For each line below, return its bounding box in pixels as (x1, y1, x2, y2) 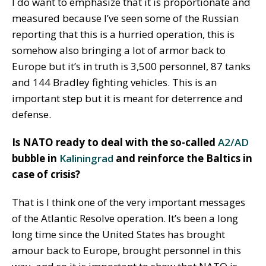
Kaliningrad (59, 151, 113, 166)
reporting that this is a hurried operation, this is (12, 27, 235, 42)
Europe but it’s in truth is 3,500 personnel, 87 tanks (12, 59, 251, 74)
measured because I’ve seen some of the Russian (12, 11, 239, 26)
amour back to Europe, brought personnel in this (12, 243, 241, 258)
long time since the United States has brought (12, 227, 225, 242)
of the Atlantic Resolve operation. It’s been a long (12, 211, 238, 226)
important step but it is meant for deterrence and (12, 91, 243, 106)
